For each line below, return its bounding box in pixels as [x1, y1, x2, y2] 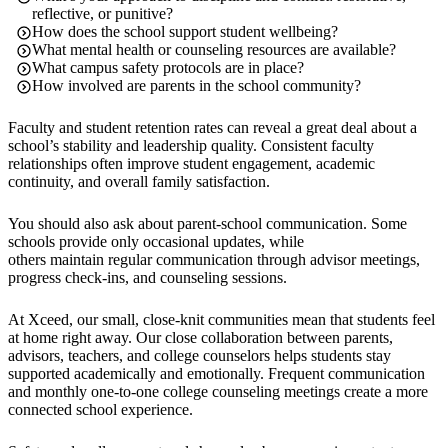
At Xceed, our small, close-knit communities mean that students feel [8, 310, 435, 328]
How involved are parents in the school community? [32, 76, 365, 94]
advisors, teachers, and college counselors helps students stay [8, 346, 391, 364]
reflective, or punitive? [32, 4, 177, 22]
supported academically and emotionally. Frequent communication [8, 364, 425, 382]
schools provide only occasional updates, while [8, 232, 304, 250]
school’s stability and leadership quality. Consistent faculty [8, 136, 374, 154]
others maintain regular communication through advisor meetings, [8, 250, 420, 268]
